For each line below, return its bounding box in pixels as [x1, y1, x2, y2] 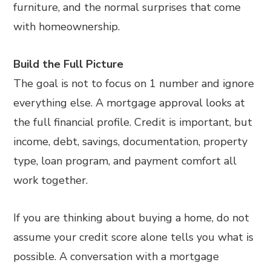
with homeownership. [13, 19, 120, 34]
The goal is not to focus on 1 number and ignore [13, 76, 255, 91]
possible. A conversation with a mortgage [13, 249, 220, 264]
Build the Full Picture [13, 56, 124, 71]
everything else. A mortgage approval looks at [13, 95, 246, 110]
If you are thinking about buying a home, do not [13, 210, 250, 225]
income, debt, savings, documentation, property [13, 134, 248, 149]
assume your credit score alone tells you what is [13, 229, 254, 244]
